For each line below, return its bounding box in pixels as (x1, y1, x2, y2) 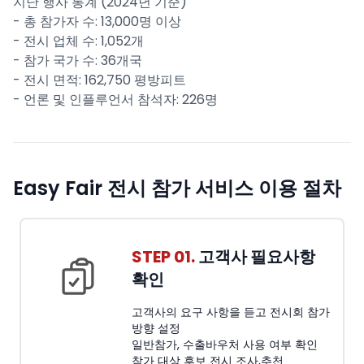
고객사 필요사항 (195, 245, 315, 268)
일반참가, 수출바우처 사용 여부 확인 (132, 336, 318, 353)
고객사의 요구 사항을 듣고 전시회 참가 (132, 304, 330, 320)
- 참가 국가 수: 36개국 (13, 51, 142, 70)
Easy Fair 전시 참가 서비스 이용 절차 (13, 175, 341, 201)
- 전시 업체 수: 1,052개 (13, 32, 144, 50)
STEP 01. (132, 245, 195, 268)
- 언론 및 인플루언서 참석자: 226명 (13, 90, 218, 109)
